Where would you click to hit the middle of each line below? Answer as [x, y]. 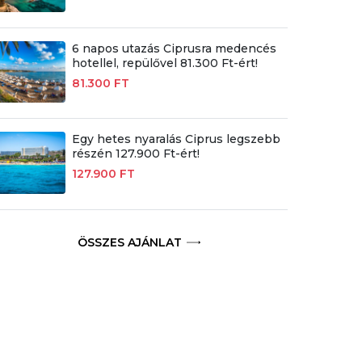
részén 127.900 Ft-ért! [135, 154]
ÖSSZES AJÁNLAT [130, 242]
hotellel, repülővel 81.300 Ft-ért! [164, 63]
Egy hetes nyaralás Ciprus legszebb [176, 139]
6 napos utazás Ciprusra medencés [174, 49]
